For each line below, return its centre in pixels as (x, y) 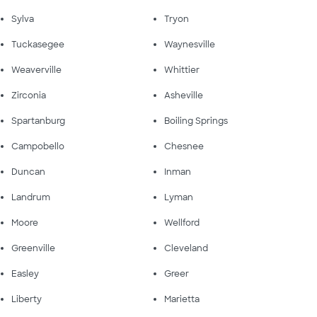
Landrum (31, 197)
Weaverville (36, 70)
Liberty (27, 299)
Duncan (28, 172)
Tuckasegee (38, 44)
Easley (25, 273)
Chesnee (184, 146)
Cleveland (186, 248)
